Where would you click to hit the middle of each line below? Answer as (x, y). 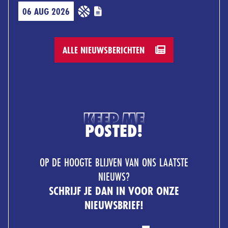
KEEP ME (114, 119)
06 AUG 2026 (46, 11)
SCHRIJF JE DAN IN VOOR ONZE (114, 190)
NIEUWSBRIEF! (114, 205)
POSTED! (114, 131)
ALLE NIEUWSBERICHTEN (105, 50)
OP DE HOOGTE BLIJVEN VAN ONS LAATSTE (114, 162)
